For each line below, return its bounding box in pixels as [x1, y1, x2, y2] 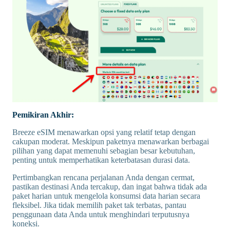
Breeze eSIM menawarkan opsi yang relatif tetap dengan [12, 128, 196, 137]
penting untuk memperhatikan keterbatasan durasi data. [12, 156, 190, 165]
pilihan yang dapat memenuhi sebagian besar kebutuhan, [12, 146, 195, 156]
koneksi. [12, 219, 40, 228]
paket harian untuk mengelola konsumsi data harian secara [12, 191, 200, 201]
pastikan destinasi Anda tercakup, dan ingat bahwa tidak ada [12, 182, 207, 191]
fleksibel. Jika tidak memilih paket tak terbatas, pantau [12, 201, 186, 210]
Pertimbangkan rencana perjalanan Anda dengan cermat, [12, 173, 195, 182]
